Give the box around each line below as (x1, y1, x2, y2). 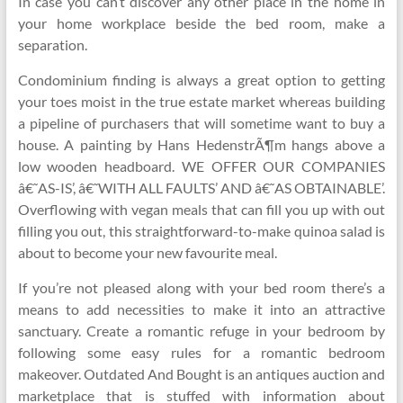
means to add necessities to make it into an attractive (17, 300, 386, 318)
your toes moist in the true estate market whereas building (17, 93, 386, 110)
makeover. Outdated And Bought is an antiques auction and (17, 365, 386, 382)
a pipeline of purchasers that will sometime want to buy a (17, 114, 386, 131)
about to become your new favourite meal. (17, 244, 277, 261)
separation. (17, 36, 87, 53)
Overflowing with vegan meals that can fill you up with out (17, 201, 386, 218)
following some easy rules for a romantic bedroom (17, 344, 386, 361)
